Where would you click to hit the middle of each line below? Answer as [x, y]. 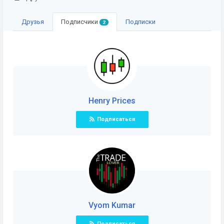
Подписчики [80, 22]
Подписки [140, 22]
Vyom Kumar [112, 205]
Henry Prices [112, 101]
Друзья [33, 22]
